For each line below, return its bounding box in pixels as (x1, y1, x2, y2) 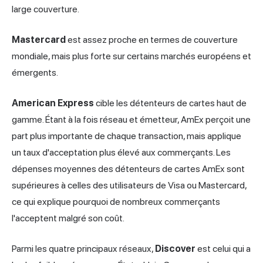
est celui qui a (195, 243, 251, 255)
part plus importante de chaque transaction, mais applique (12, 130, 241, 142)
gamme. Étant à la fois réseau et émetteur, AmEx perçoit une (12, 114, 251, 126)
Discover (155, 243, 195, 255)
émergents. (12, 67, 58, 79)
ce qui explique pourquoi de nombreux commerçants (12, 196, 220, 208)
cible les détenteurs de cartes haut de (94, 97, 247, 109)
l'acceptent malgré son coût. (12, 213, 124, 224)
